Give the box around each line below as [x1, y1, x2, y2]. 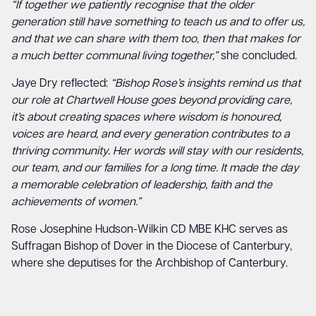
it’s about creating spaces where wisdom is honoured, [11, 112, 281, 123]
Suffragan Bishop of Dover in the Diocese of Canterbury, [11, 241, 292, 253]
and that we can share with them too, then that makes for [11, 34, 300, 45]
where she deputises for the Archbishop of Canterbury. [11, 258, 288, 269]
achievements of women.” [11, 197, 141, 208]
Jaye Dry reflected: [11, 78, 111, 90]
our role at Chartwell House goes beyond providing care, [11, 95, 292, 107]
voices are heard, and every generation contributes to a [11, 129, 290, 140]
